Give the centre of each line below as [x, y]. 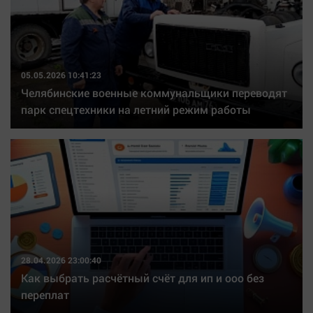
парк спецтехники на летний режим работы [136, 109]
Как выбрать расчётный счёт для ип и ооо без [143, 278]
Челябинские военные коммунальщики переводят [154, 93]
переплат [45, 294]
